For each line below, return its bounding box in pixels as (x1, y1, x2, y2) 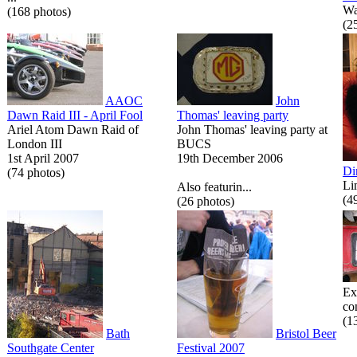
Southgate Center (7, 340, 94, 355)
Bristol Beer (276, 326, 336, 340)
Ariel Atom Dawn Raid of (7, 122, 139, 136)
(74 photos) (7, 165, 65, 179)
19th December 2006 (177, 151, 283, 165)
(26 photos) (177, 194, 234, 208)
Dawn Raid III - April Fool (7, 108, 143, 122)
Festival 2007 (177, 340, 245, 355)
